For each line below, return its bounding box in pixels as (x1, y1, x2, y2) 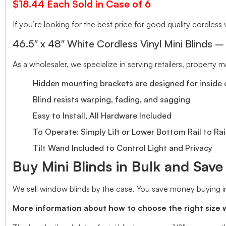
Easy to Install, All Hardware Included (33, 110, 172, 121)
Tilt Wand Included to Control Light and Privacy (33, 142, 212, 153)
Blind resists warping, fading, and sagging (33, 94, 190, 104)
